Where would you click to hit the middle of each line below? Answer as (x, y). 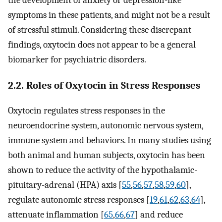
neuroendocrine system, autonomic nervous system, (106, 125)
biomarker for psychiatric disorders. (77, 60)
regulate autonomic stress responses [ (79, 199)
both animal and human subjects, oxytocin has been (107, 155)
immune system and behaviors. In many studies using (110, 140)
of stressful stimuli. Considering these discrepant (100, 30)
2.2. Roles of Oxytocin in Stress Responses (104, 85)
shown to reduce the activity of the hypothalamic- (103, 170)
